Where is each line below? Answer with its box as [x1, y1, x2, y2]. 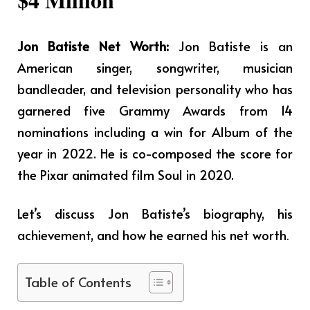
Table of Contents [25, 272, 131, 291]
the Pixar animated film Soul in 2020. [17, 165, 234, 184]
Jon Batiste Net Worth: [17, 37, 179, 55]
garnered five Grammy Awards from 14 [17, 101, 293, 120]
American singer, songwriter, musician [17, 58, 293, 77]
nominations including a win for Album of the [17, 122, 293, 141]
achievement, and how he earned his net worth [17, 225, 286, 244]
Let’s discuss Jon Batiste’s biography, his [17, 203, 293, 222]
